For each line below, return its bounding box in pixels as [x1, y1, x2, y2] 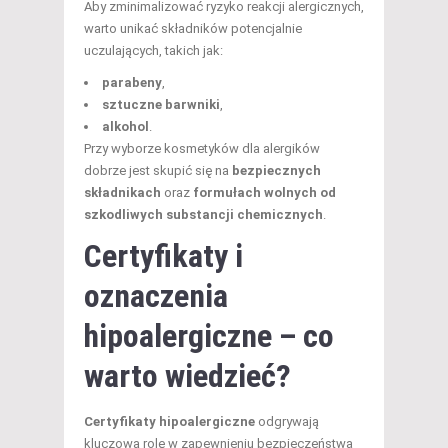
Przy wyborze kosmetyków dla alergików [84, 140, 320, 156]
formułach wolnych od [193, 184, 336, 200]
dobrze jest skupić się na [84, 162, 232, 178]
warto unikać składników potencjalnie [84, 20, 302, 36]
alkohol [102, 118, 149, 134]
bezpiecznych [232, 162, 321, 178]
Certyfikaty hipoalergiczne [84, 413, 255, 429]
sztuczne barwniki [102, 96, 220, 112]
